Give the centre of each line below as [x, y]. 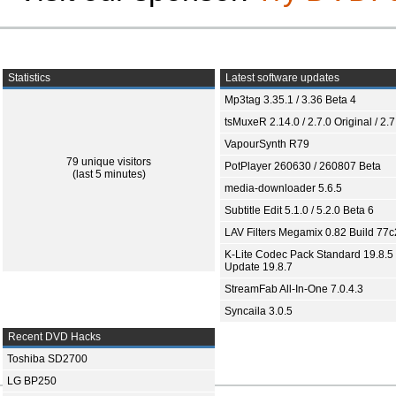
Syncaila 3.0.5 [259, 311]
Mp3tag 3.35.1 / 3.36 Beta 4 [290, 100]
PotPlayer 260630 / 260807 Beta [303, 166]
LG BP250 [32, 381]
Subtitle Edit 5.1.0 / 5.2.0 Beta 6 [299, 210]
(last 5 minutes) [109, 174]
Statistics [28, 78]
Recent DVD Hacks [53, 337]
